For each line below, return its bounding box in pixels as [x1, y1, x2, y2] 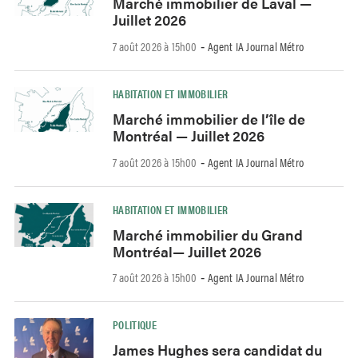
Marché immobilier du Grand [112, 224, 303, 245]
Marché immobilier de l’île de [112, 108, 305, 129]
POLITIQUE [112, 316, 157, 333]
